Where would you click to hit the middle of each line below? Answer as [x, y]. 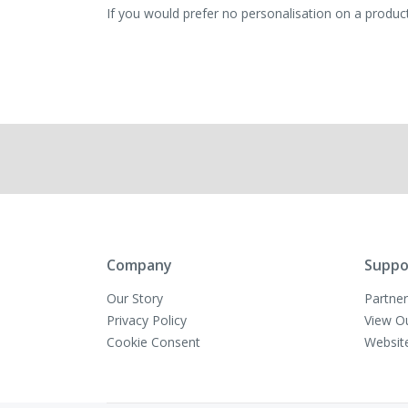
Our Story [135, 298]
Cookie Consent [153, 342]
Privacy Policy [147, 320]
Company [139, 265]
